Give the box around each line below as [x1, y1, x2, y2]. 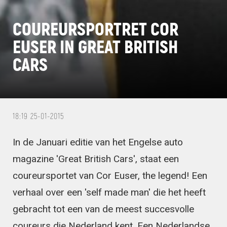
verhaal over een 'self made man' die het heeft [13, 186, 206, 198]
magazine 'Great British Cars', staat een [13, 153, 179, 165]
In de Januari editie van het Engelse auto [13, 136, 183, 148]
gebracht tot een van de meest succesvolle [13, 203, 194, 215]
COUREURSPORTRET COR [13, 17, 178, 39]
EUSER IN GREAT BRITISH [13, 35, 178, 57]
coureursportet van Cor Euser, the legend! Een [13, 169, 207, 181]
